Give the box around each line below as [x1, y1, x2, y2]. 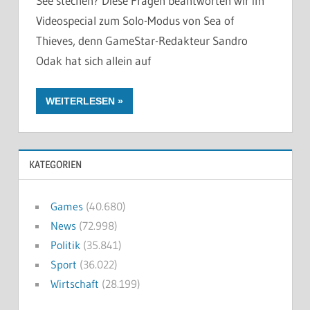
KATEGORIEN [28, 158, 82, 172]
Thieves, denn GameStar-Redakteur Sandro [36, 33, 248, 48]
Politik [50, 238, 80, 253]
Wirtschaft [50, 277, 99, 291]
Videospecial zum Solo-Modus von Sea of [36, 12, 234, 28]
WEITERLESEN [46, 95, 115, 107]
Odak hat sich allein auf [36, 53, 151, 68]
